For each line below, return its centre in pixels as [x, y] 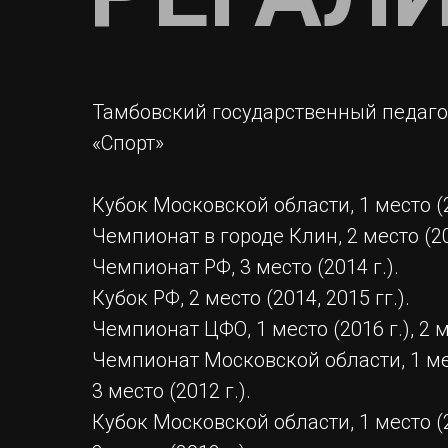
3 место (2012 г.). [171, 391]
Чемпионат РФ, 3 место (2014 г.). [245, 267]
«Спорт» [128, 143]
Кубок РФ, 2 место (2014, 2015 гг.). [251, 298]
